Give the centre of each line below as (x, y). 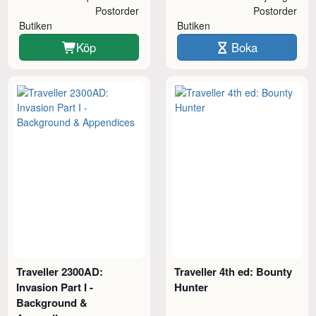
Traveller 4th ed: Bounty (233, 272)
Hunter (192, 287)
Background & (52, 303)
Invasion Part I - (55, 287)
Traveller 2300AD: (60, 272)
